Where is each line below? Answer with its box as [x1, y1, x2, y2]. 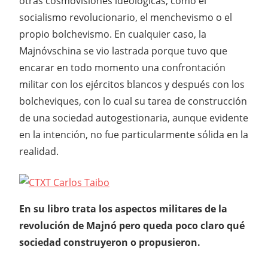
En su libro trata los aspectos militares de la [19, 202, 227, 216]
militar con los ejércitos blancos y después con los [19, 78, 245, 92]
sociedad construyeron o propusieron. [19, 236, 200, 249]
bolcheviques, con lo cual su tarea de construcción [19, 95, 247, 108]
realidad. [19, 145, 59, 159]
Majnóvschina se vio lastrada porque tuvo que [19, 44, 227, 58]
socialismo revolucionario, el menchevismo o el [19, 11, 232, 25]
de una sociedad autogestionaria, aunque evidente [19, 111, 248, 125]
